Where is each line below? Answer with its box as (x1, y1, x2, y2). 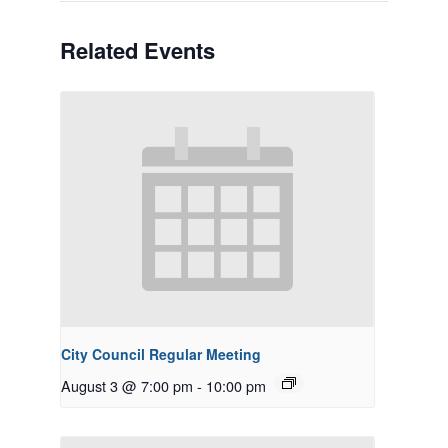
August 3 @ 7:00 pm (61, 374, 193, 396)
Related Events (60, 34, 215, 66)
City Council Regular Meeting (61, 343, 261, 364)
